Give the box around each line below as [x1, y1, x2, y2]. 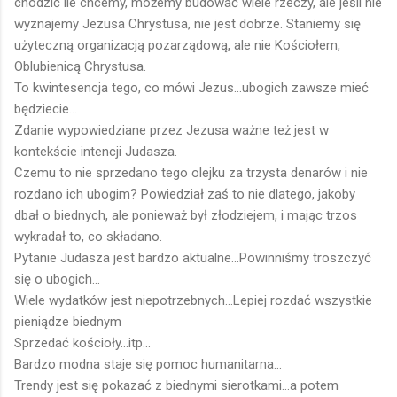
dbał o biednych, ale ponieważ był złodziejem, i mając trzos [14, 206, 357, 223]
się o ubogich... [14, 270, 100, 287]
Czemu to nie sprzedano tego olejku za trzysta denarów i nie [14, 164, 368, 181]
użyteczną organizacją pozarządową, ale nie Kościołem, [14, 36, 340, 53]
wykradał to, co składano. [14, 228, 162, 245]
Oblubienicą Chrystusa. [14, 58, 146, 74]
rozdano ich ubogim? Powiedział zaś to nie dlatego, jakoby [14, 185, 355, 202]
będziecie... [14, 100, 77, 117]
